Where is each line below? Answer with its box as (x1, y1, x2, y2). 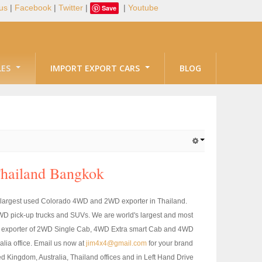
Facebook (14, 3, 51, 12)
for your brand (147, 239, 193, 247)
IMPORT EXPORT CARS (50, 63, 142, 74)
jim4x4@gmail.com (86, 239, 147, 247)
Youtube (127, 3, 158, 12)
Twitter (58, 3, 83, 12)
